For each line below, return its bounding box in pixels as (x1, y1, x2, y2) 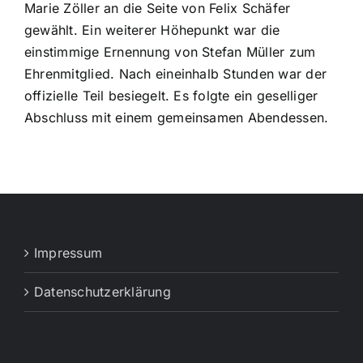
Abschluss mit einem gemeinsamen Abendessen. (23, 109, 329, 126)
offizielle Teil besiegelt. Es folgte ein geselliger (23, 88, 318, 105)
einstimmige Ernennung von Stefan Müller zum (23, 44, 316, 61)
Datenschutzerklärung (34, 284, 171, 301)
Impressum (34, 245, 103, 262)
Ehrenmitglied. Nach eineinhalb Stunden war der (23, 66, 327, 83)
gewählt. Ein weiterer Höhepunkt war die (23, 22, 280, 39)
